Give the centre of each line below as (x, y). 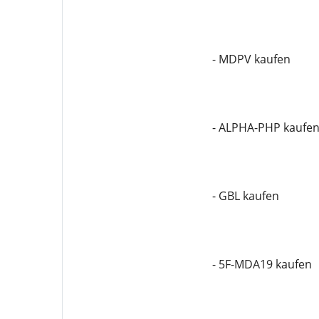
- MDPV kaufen (251, 59)
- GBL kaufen (245, 196)
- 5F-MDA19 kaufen (262, 264)
